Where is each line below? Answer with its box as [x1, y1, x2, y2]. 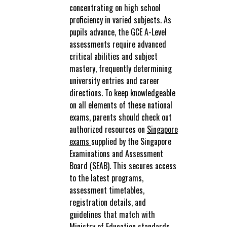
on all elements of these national [69, 99, 172, 111]
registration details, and [69, 196, 146, 209]
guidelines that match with [69, 208, 155, 221]
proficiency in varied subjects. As [69, 14, 171, 26]
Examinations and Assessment [69, 147, 163, 160]
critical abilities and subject [69, 50, 158, 63]
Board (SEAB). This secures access [69, 160, 176, 172]
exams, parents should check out [69, 111, 172, 124]
